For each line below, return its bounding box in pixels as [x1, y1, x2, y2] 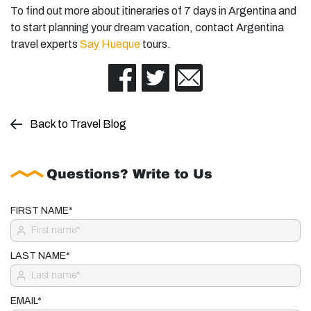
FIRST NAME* [10, 205, 73, 216]
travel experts [10, 37, 80, 50]
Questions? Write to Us [47, 166, 212, 181]
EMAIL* [10, 295, 42, 306]
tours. [140, 37, 171, 50]
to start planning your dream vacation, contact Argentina [10, 21, 284, 33]
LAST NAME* [10, 250, 70, 261]
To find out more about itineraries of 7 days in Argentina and [10, 4, 296, 17]
